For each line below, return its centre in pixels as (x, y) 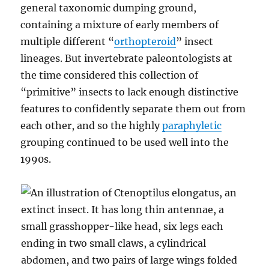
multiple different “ (68, 41)
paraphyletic (192, 125)
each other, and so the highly (92, 125)
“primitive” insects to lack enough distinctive (130, 92)
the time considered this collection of (110, 75)
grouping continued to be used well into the (125, 142)
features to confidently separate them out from (133, 108)
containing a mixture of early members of (120, 24)
